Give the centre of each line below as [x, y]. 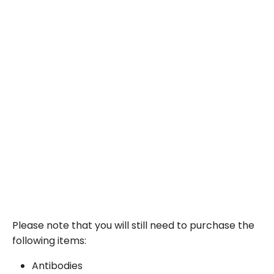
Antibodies [57, 266]
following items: [49, 241]
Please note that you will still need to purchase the [133, 225]
